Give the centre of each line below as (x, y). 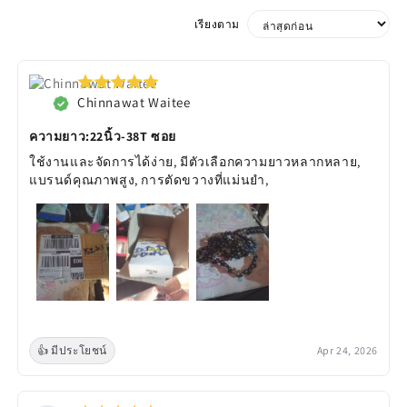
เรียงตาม (217, 24)
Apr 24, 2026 (347, 351)
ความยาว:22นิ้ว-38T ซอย (103, 137)
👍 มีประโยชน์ (72, 351)
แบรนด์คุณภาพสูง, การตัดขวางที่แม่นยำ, (149, 180)
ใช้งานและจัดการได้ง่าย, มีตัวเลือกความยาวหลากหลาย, (195, 162)
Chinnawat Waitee (134, 103)
